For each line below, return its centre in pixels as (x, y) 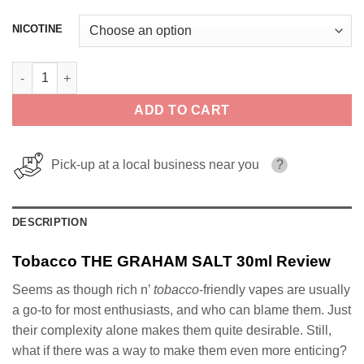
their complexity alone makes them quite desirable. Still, (172, 330)
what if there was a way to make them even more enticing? (180, 350)
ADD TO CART (182, 110)
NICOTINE (37, 29)
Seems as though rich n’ (83, 289)
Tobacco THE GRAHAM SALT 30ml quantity (131, 70)
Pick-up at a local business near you (152, 165)
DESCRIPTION (50, 223)
